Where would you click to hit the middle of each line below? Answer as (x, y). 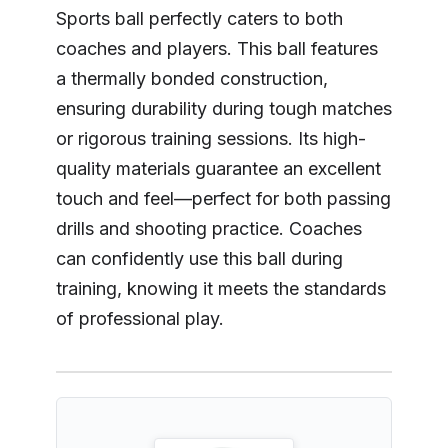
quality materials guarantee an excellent (218, 168)
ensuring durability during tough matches (224, 108)
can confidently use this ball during (199, 258)
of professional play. (140, 318)
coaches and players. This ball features (217, 48)
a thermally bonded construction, (192, 78)
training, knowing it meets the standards (221, 288)
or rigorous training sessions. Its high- (211, 138)
